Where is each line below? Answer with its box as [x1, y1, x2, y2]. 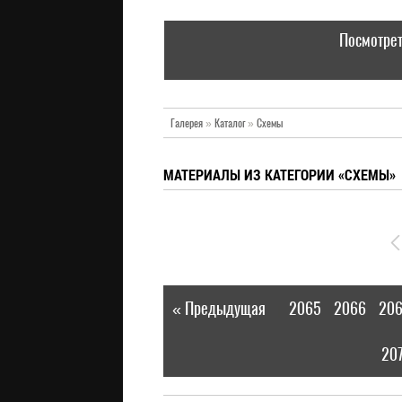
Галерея [170, 116, 203, 130]
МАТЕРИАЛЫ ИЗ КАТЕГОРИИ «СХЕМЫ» [163, 165, 396, 184]
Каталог [214, 116, 245, 130]
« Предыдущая [172, 297, 266, 319]
